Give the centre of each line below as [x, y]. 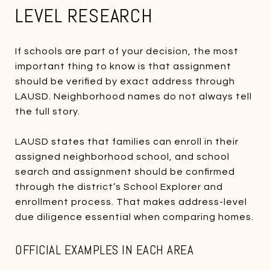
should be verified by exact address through [125, 81]
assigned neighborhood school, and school [122, 156]
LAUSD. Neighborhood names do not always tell [133, 96]
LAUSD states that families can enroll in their [127, 141]
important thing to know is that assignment [123, 66]
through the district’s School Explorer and [119, 187]
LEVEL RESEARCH [84, 15]
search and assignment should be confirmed [125, 171]
